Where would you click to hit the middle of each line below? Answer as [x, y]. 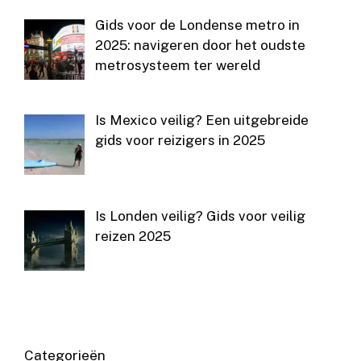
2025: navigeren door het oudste [200, 46]
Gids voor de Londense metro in [197, 25]
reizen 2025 [133, 236]
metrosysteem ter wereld [177, 66]
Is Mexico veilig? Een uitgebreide [201, 120]
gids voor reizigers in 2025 [180, 141]
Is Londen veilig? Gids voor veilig [200, 216]
